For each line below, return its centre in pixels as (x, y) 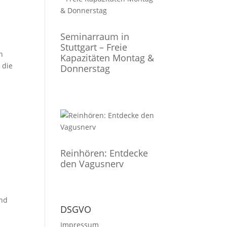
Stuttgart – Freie (94, 47)
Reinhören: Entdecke (104, 153)
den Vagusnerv (92, 164)
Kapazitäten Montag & (107, 58)
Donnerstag (85, 68)
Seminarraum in (95, 36)
